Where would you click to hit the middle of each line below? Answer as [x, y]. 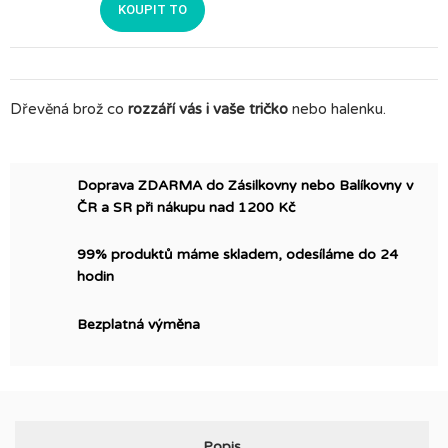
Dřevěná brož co [67, 109]
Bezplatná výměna [138, 324]
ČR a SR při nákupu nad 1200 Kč [186, 208]
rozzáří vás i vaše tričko [206, 109]
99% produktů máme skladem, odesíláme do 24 [237, 255]
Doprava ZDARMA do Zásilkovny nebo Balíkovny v [245, 186]
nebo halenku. [337, 109]
